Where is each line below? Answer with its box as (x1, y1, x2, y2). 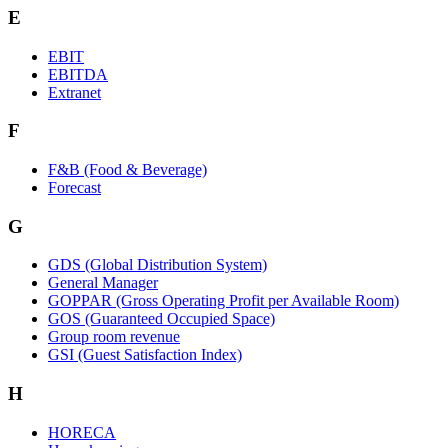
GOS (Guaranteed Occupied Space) (48, 310, 275, 328)
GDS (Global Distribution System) (48, 256, 267, 274)
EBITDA (48, 65, 108, 83)
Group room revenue (48, 328, 180, 346)
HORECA (48, 423, 116, 441)
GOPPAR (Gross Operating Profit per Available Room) (48, 292, 399, 310)
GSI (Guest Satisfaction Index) (48, 346, 242, 364)
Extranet (48, 83, 101, 101)
